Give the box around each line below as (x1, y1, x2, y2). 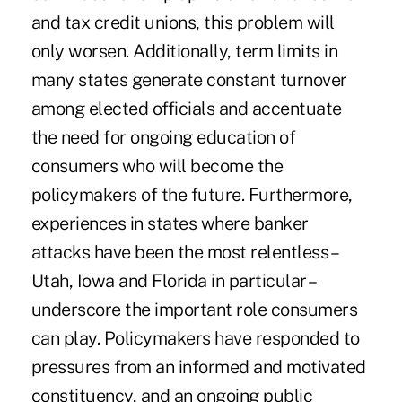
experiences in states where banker (31, 212, 309, 234)
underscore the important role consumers (31, 298, 358, 320)
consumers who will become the (31, 154, 284, 177)
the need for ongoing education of (31, 126, 296, 148)
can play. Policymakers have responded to (31, 327, 360, 349)
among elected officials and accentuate (31, 97, 342, 119)
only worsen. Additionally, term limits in (31, 39, 338, 62)
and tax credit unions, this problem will (31, 11, 335, 33)
